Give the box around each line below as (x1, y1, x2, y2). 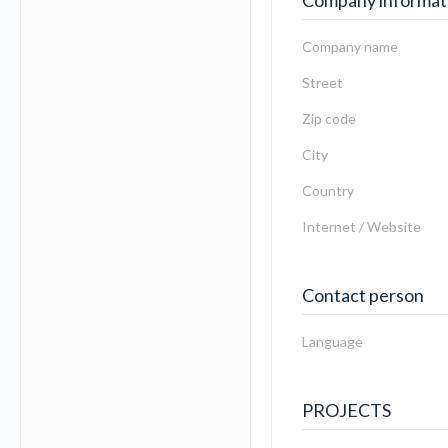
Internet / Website (302, 218, 421, 235)
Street (302, 74, 343, 91)
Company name (302, 38, 398, 55)
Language (302, 333, 363, 350)
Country (302, 182, 354, 199)
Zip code (302, 110, 356, 127)
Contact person (302, 284, 424, 306)
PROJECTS (302, 399, 391, 421)
